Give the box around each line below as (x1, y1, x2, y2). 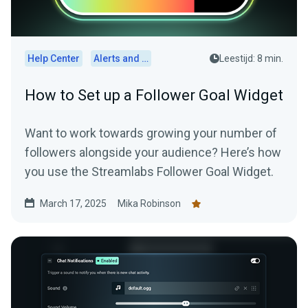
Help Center (27, 53, 80, 65)
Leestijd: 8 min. (219, 53, 283, 65)
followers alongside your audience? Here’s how (25, 145, 281, 160)
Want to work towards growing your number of (25, 126, 277, 141)
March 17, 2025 (40, 198, 107, 210)
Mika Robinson (118, 198, 181, 210)
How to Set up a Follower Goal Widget (25, 87, 283, 104)
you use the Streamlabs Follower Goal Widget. (25, 164, 274, 179)
